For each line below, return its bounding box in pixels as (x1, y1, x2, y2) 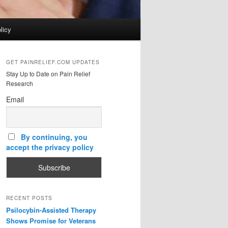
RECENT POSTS (6, 194, 52, 202)
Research (6, 79, 33, 88)
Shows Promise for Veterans (6, 216, 96, 226)
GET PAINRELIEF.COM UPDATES (6, 59, 100, 66)
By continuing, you (20, 132, 88, 142)
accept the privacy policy (6, 142, 94, 153)
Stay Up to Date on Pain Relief (6, 69, 90, 78)
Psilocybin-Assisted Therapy (6, 205, 96, 215)
